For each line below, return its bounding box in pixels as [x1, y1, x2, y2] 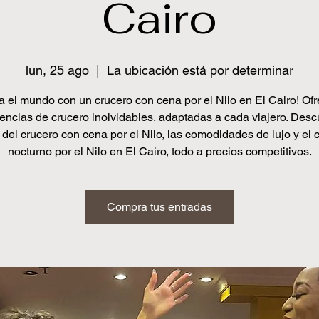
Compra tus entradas [107, 200, 212, 214]
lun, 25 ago [26, 63, 89, 78]
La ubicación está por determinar [107, 63, 293, 78]
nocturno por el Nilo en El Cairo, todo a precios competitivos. [7, 145, 312, 158]
